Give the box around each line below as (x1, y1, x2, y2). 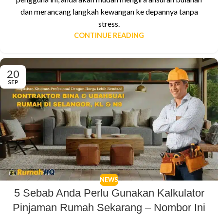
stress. (98, 18, 120, 28)
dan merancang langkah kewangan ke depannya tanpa (20, 6, 198, 16)
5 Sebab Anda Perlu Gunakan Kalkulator (14, 187, 204, 200)
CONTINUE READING (74, 31, 144, 39)
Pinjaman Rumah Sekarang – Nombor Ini (13, 201, 205, 214)
